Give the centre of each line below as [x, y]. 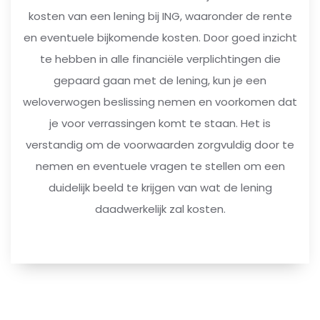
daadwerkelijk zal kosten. [160, 209]
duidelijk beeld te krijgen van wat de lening [160, 187]
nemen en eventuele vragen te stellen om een [160, 166]
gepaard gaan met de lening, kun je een [160, 80]
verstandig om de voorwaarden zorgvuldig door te [160, 144]
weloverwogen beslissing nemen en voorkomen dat [160, 101]
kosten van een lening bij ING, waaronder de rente [160, 16]
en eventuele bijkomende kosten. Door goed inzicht [160, 37]
